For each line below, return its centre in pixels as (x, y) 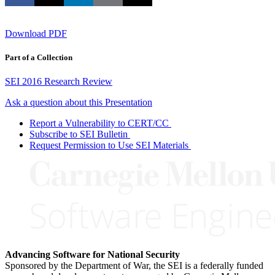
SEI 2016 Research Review (59, 81)
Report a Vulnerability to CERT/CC (99, 123)
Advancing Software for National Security (92, 254)
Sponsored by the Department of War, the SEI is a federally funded (134, 265)
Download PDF (36, 33)
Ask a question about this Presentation (79, 102)
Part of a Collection (39, 57)
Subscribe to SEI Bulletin (79, 134)
